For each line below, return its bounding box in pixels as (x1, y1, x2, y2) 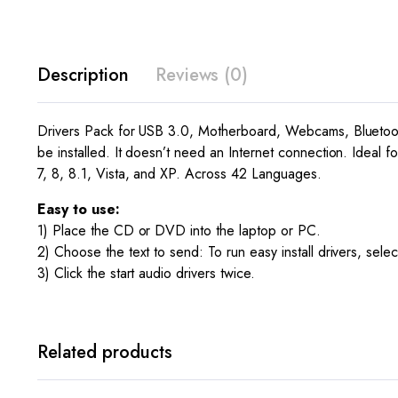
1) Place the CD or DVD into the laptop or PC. (37, 220, 321, 241)
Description (37, 62, 129, 88)
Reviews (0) (155, 62, 249, 88)
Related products (37, 339, 172, 365)
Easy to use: (37, 199, 120, 219)
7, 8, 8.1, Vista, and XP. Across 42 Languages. (37, 163, 322, 184)
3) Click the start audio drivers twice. (37, 263, 255, 283)
